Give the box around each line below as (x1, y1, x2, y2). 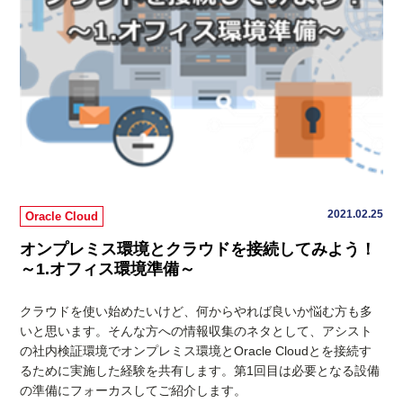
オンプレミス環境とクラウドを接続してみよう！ (20, 240, 377, 259)
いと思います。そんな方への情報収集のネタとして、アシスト (20, 324, 373, 339)
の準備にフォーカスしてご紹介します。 (20, 383, 247, 399)
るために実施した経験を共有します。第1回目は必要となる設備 (20, 363, 381, 379)
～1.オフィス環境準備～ (20, 260, 196, 279)
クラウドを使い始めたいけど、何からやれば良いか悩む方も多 (20, 304, 373, 319)
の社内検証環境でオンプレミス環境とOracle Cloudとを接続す (20, 344, 372, 359)
